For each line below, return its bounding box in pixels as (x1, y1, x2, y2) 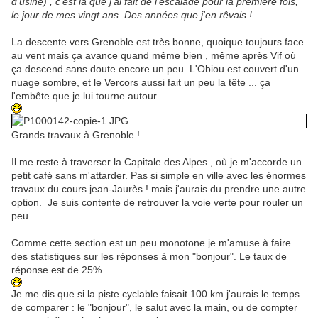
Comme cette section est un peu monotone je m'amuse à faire (11, 237, 291, 249)
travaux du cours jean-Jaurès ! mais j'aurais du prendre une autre (11, 183, 306, 195)
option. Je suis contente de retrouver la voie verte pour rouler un (11, 197, 303, 209)
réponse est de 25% (11, 264, 102, 276)
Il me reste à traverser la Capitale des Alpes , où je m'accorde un (11, 156, 302, 168)
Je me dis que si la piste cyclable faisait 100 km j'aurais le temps (11, 288, 300, 300)
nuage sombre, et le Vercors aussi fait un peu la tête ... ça (11, 77, 270, 89)
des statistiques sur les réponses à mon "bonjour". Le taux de (11, 251, 287, 263)
